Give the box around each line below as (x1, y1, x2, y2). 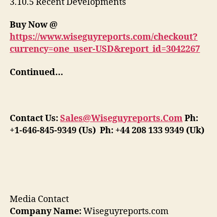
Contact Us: (10, 112, 60, 124)
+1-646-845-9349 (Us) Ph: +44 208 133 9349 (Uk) (10, 124, 204, 136)
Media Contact (10, 194, 69, 205)
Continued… (10, 66, 108, 78)
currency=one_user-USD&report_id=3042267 (10, 44, 200, 55)
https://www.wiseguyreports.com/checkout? (10, 31, 198, 43)
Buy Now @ (10, 19, 58, 31)
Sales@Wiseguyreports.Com (60, 112, 183, 124)
